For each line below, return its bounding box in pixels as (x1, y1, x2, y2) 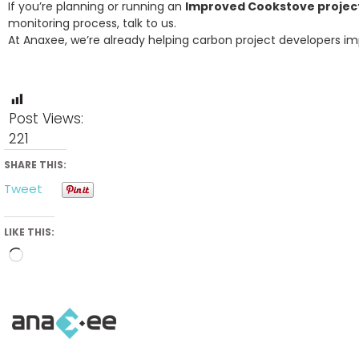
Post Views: (9, 109, 83, 129)
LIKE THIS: (4, 225, 54, 240)
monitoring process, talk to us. (8, 15, 176, 32)
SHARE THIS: (4, 158, 67, 172)
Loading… (14, 267, 74, 287)
